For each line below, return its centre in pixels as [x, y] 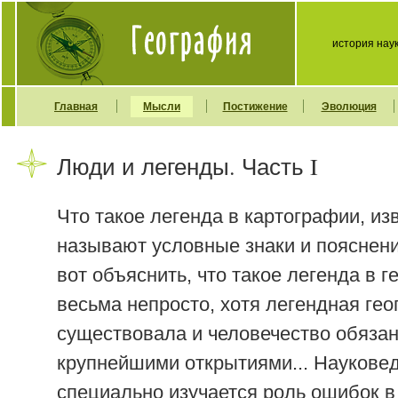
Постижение [255, 107]
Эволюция [349, 107]
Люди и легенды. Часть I [188, 166]
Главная [76, 107]
